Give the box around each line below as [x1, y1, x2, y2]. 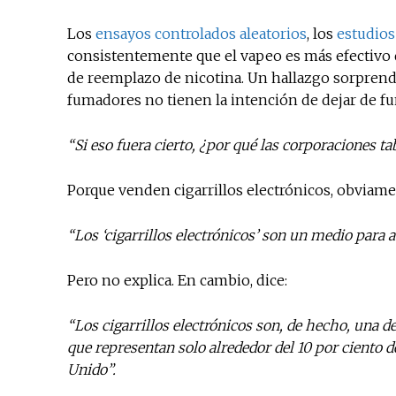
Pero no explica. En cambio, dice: [67, 271, 287, 290]
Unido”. [67, 361, 116, 379]
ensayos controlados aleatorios [95, 25, 307, 43]
